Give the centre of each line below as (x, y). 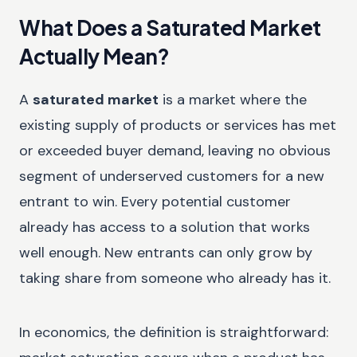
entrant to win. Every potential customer (155, 201)
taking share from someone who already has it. (175, 278)
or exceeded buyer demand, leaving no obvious (175, 150)
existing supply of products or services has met (178, 125)
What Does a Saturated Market (171, 27)
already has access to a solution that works (165, 227)
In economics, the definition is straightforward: (174, 332)
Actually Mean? (94, 56)
